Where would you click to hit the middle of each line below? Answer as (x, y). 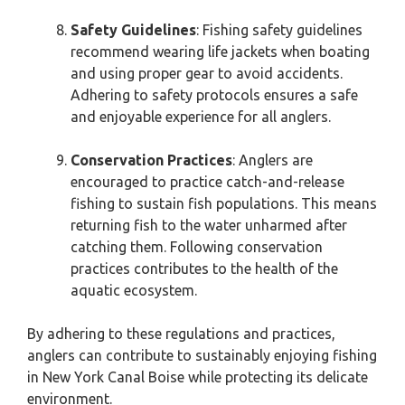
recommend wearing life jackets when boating (220, 52)
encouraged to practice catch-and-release (207, 182)
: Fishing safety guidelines (279, 30)
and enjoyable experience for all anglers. (201, 117)
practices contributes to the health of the (204, 268)
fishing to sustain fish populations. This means (224, 203)
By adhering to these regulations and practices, (181, 334)
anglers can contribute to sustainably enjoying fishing (202, 355)
